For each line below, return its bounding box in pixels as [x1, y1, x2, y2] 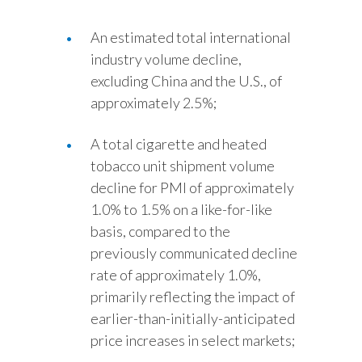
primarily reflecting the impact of [90, 288, 295, 305]
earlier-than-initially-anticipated [90, 309, 295, 327]
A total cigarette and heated [90, 135, 267, 153]
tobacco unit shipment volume [90, 157, 275, 175]
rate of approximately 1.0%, [90, 266, 261, 284]
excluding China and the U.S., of [90, 72, 282, 90]
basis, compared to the [90, 222, 230, 240]
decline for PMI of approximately [90, 179, 294, 196]
